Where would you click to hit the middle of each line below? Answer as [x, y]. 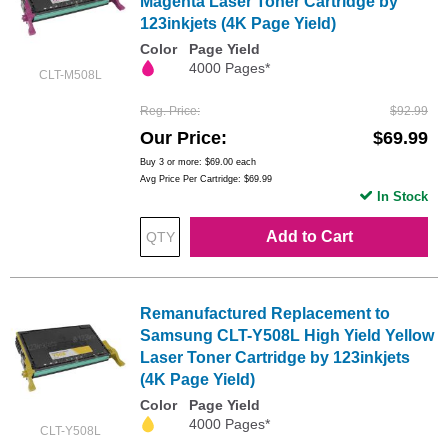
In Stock [402, 196]
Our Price [180, 137]
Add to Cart [309, 236]
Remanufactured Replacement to [265, 313]
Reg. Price [168, 110]
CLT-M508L [70, 74]
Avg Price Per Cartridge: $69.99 [206, 178]
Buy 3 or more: [172, 161]
